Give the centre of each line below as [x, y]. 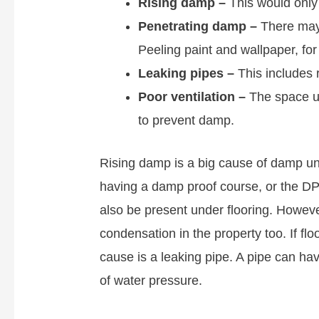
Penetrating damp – [198, 27]
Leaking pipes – [187, 74]
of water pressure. [151, 281]
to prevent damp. [187, 121]
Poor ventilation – [192, 97]
